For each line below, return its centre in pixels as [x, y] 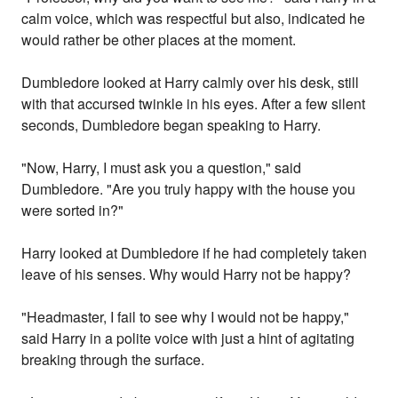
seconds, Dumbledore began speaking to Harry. [171, 125]
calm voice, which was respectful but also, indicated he [194, 19]
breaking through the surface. [113, 360]
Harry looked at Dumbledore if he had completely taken [195, 253]
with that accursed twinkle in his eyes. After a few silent [194, 104]
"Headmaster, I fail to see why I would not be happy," [186, 317]
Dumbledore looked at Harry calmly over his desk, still [191, 83]
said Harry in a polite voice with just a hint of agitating [188, 338]
